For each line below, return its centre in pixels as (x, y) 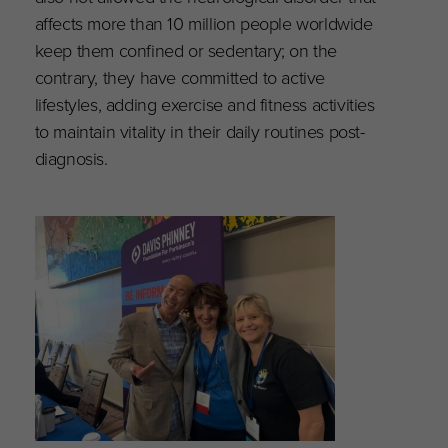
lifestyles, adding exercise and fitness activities (204, 103)
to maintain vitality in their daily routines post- (199, 130)
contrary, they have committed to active (180, 76)
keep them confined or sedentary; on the (186, 49)
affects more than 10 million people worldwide (203, 22)
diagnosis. (73, 157)
